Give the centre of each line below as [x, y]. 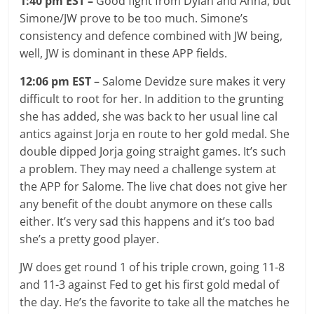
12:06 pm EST [57, 81]
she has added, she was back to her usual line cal [149, 116]
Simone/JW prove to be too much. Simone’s [134, 18]
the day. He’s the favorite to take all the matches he [155, 302]
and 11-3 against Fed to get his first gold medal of [150, 284]
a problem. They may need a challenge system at [148, 169]
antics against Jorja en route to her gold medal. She [155, 134]
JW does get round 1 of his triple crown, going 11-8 [152, 267]
